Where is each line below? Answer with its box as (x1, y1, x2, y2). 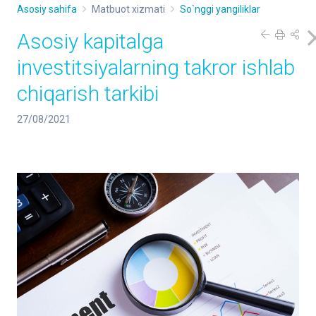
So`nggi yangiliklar (180, 4, 260, 15)
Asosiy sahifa (17, 4, 77, 15)
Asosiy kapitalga (17, 29, 164, 54)
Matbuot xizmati (92, 4, 165, 15)
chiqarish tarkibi (17, 81, 159, 106)
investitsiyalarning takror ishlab (17, 55, 295, 80)
